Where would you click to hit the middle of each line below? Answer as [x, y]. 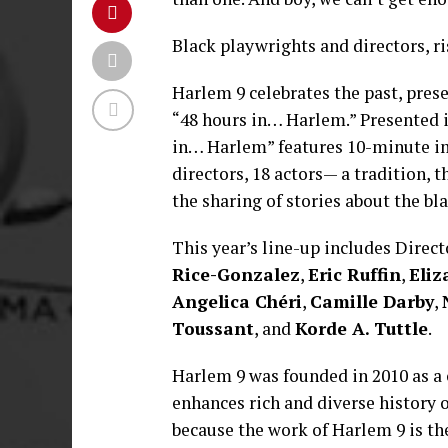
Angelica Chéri [237, 301]
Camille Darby [372, 301]
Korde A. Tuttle [361, 328]
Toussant [213, 328]
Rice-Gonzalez [236, 274]
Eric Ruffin [354, 274]
